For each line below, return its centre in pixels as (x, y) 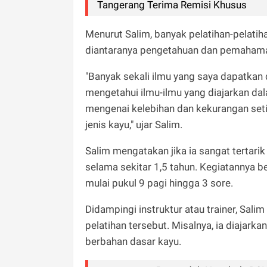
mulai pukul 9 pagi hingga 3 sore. (159, 183)
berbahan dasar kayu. (134, 241)
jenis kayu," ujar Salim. (134, 124)
